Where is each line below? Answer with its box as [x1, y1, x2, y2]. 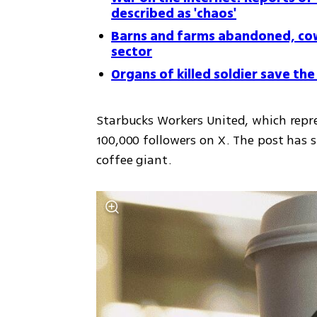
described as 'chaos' [111, 4, 237, 23]
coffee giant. [96, 151, 175, 169]
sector [111, 42, 153, 61]
